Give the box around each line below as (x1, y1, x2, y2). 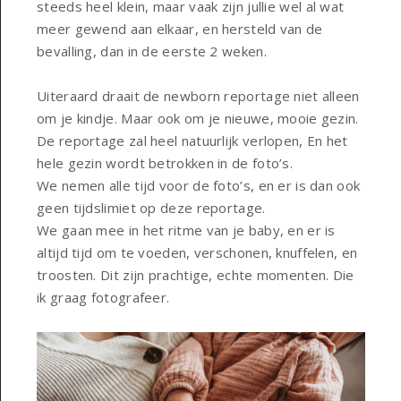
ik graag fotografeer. (37, 287, 170, 306)
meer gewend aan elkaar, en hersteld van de (37, 19, 323, 38)
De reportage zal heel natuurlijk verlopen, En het (37, 131, 348, 149)
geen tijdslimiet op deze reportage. (37, 198, 266, 217)
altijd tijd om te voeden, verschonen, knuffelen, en (37, 243, 358, 261)
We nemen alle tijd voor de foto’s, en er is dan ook (37, 175, 361, 194)
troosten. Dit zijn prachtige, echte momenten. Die (37, 265, 354, 284)
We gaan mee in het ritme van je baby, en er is (37, 220, 336, 239)
